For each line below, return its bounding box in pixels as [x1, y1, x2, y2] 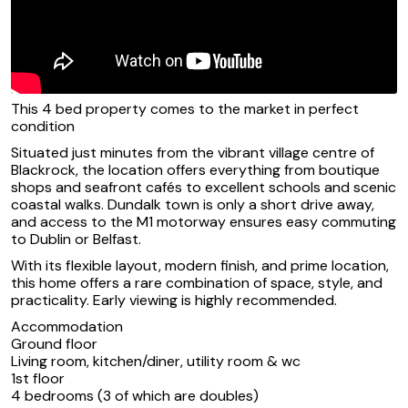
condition [11, 117, 75, 137]
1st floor [11, 369, 65, 389]
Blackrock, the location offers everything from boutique [11, 160, 380, 180]
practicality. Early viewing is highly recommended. [11, 291, 337, 311]
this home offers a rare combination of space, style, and [11, 273, 382, 293]
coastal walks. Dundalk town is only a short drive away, [11, 195, 374, 215]
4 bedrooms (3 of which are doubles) [11, 386, 259, 406]
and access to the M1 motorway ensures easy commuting [11, 212, 396, 232]
